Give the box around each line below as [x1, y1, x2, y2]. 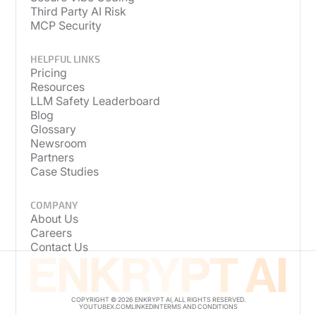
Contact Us [30, 239, 89, 254]
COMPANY [30, 198, 78, 211]
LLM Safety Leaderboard [30, 94, 161, 109]
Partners [30, 150, 75, 165]
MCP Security [30, 18, 102, 33]
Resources [30, 80, 85, 95]
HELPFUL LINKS [30, 53, 101, 66]
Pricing [30, 66, 68, 80]
